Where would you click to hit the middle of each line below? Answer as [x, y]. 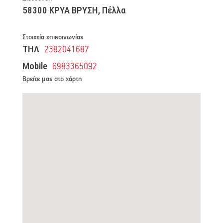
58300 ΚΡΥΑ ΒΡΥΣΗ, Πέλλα [74, 10]
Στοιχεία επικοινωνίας [53, 37]
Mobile [35, 66]
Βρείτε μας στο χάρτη [52, 79]
